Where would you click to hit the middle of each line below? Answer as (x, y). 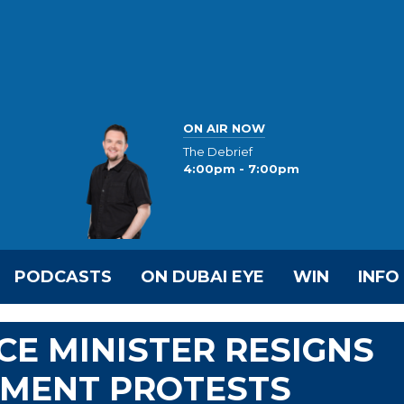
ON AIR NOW (224, 128)
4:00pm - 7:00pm (241, 169)
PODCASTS (63, 277)
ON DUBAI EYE (202, 277)
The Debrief (218, 152)
